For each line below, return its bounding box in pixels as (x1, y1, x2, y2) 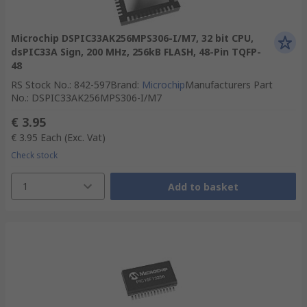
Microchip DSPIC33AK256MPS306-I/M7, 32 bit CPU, (11, 32, 254, 45)
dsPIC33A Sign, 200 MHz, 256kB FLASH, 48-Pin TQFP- (11, 45, 261, 58)
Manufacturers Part (185, 78, 273, 91)
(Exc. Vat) (64, 131, 106, 144)
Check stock (11, 149, 58, 161)
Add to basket (167, 180, 238, 193)
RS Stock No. (11, 78, 69, 91)
